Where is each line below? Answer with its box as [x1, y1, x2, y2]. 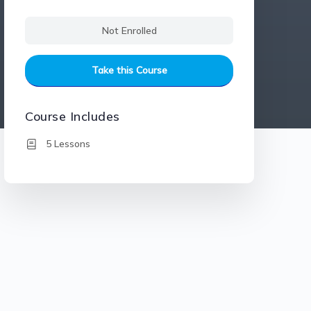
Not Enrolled [101, 24, 157, 37]
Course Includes [25, 108, 120, 124]
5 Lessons [46, 137, 90, 150]
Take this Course [91, 63, 167, 76]
